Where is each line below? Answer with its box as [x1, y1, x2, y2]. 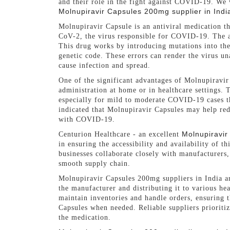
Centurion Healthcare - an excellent [59, 130, 182, 138]
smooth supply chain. [59, 159, 130, 167]
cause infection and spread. [59, 61, 150, 69]
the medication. [59, 213, 111, 221]
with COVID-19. [59, 115, 115, 123]
